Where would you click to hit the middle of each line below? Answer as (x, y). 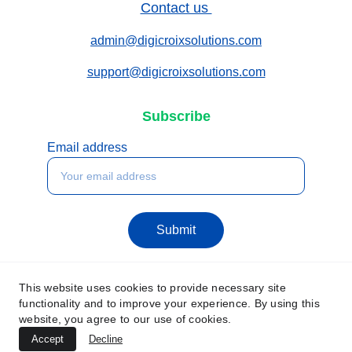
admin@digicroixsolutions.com (176, 41)
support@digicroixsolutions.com (176, 72)
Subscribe (176, 117)
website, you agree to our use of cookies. (125, 319)
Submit (176, 230)
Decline (106, 339)
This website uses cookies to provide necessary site (152, 288)
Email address (87, 148)
